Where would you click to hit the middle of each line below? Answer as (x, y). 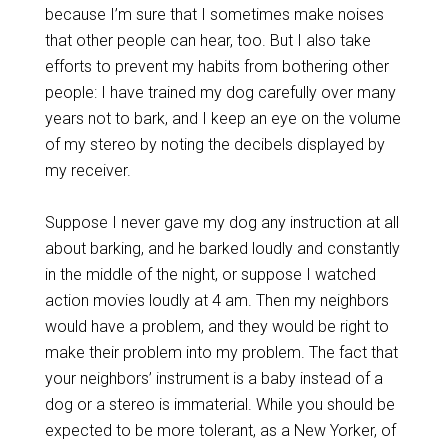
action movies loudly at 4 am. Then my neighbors (216, 300)
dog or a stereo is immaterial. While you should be (219, 404)
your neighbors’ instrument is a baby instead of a (213, 378)
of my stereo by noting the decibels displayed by (214, 144)
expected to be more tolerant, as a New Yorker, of (220, 430)
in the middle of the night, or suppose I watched (210, 274)
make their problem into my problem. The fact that (221, 352)
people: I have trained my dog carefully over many (220, 92)
